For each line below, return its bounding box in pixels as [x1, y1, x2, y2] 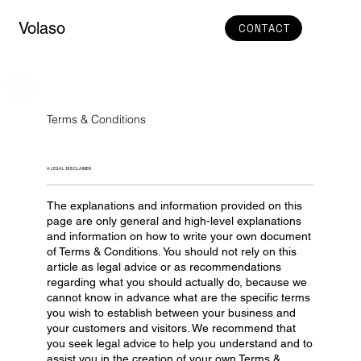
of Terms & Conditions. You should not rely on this [47, 244, 297, 258]
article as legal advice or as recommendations [47, 259, 282, 273]
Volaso [19, 18, 66, 38]
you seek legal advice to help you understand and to [47, 336, 313, 350]
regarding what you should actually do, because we [47, 275, 308, 288]
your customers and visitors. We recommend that [47, 321, 297, 334]
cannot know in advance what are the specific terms [47, 290, 311, 304]
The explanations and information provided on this [47, 198, 303, 212]
